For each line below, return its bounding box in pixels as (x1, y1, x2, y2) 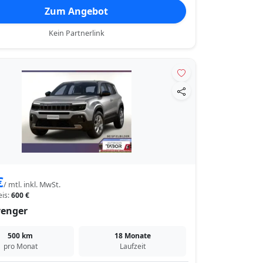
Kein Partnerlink (48, 28, 104, 39)
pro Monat (3, 241, 38, 252)
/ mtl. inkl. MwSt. (3, 180, 60, 190)
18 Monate (114, 231, 151, 241)
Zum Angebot (45, 5, 109, 18)
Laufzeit (119, 241, 146, 252)
